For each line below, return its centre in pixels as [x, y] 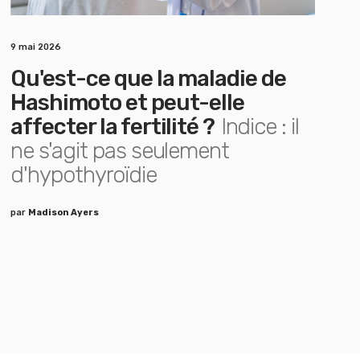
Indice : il [260, 127]
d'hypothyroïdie [84, 175]
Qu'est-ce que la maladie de [148, 78]
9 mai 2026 [36, 47]
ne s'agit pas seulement [120, 151]
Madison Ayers [64, 213]
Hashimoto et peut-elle [128, 102]
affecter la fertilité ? [113, 127]
